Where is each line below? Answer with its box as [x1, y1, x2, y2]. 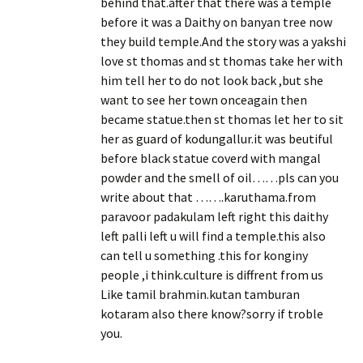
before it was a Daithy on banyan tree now [100, 13, 332, 30]
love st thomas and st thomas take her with [100, 52, 343, 69]
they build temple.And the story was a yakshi [100, 32, 346, 49]
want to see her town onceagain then [100, 91, 307, 108]
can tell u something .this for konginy [100, 246, 308, 263]
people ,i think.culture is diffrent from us [100, 266, 323, 283]
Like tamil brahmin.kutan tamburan [100, 285, 300, 302]
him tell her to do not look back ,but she [100, 71, 323, 88]
